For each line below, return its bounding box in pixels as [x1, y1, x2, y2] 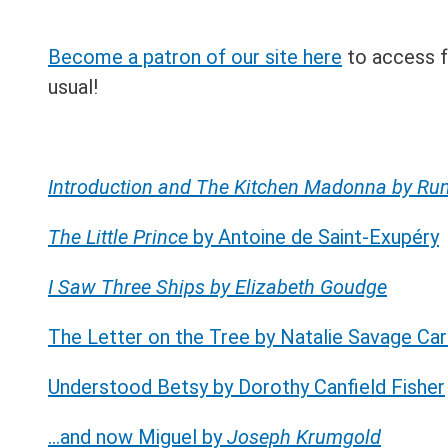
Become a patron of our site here [48, 45, 342, 70]
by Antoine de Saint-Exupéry [193, 225, 439, 250]
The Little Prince [48, 225, 193, 250]
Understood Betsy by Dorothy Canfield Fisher [48, 375, 445, 400]
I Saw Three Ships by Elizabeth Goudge [48, 275, 387, 300]
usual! [48, 75, 98, 100]
